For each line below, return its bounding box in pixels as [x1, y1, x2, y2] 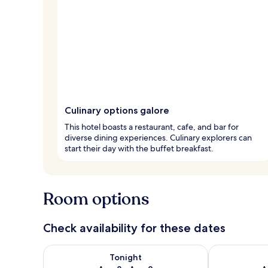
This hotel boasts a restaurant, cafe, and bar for [65, 121, 239, 132]
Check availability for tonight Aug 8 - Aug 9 [42, 243, 230, 257]
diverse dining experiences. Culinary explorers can [65, 132, 252, 143]
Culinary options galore [65, 104, 169, 116]
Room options [43, 187, 149, 211]
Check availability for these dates [43, 220, 226, 235]
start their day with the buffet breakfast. [65, 142, 214, 154]
